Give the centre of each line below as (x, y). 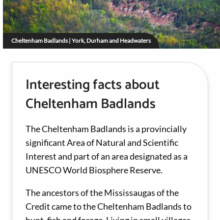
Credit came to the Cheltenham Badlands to (109, 206)
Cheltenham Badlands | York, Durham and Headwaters (81, 41)
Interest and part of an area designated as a (107, 156)
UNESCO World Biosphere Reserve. (94, 170)
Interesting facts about (93, 85)
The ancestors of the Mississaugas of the (102, 193)
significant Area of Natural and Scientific (102, 143)
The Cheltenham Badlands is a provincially (106, 129)
